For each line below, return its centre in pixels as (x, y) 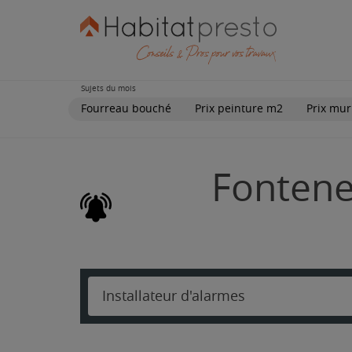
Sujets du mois (108, 88)
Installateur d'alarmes (174, 296)
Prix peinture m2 (239, 108)
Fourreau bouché (126, 108)
